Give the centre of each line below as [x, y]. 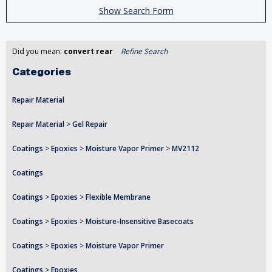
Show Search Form [136, 11]
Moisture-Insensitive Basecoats [140, 222]
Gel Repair [90, 124]
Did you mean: [38, 52]
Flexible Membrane [118, 197]
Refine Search [144, 52]
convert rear [88, 52]
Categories [42, 72]
